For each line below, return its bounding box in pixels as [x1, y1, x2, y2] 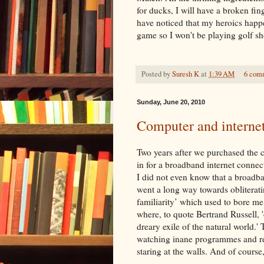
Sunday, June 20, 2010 [137, 98, 205, 105]
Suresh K [172, 68, 199, 79]
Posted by [141, 68, 172, 79]
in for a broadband [137, 158, 207, 170]
